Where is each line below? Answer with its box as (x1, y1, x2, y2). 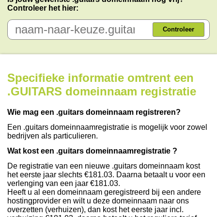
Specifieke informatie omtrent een (7, 71, 194, 84)
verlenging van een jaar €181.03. (7, 179, 120, 188)
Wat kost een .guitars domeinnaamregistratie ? (7, 147, 177, 155)
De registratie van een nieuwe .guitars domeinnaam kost (7, 162, 200, 170)
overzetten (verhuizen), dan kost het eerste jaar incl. (7, 205, 184, 214)
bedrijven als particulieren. (7, 131, 98, 140)
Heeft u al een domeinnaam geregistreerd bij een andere (7, 188, 201, 197)
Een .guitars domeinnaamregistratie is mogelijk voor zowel (7, 123, 207, 131)
